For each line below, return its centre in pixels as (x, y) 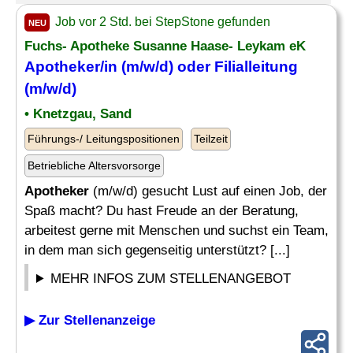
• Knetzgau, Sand (78, 114)
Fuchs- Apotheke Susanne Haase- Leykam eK (165, 46)
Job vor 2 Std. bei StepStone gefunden (161, 22)
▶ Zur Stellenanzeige (90, 320)
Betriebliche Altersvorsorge (94, 165)
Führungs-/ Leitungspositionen (104, 139)
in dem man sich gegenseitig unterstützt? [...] (157, 250)
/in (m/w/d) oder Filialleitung (199, 67)
